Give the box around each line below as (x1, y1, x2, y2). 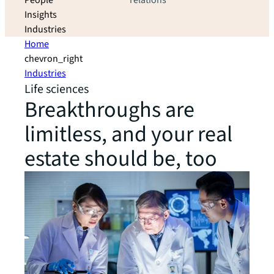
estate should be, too (24, 143, 217, 174)
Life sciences (24, 81, 89, 98)
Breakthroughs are (24, 94, 194, 125)
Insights (24, 8, 57, 21)
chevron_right (24, 52, 83, 65)
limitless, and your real (24, 119, 232, 150)
